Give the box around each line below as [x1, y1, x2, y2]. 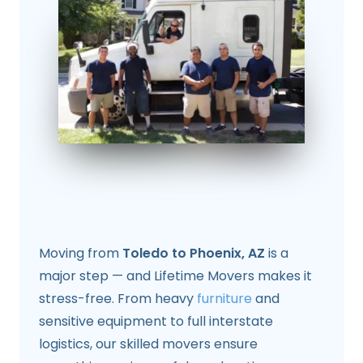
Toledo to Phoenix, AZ [119, 243, 265, 263]
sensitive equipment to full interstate [39, 311, 273, 331]
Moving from [39, 243, 119, 263]
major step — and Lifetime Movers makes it [39, 266, 312, 285]
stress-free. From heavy [39, 288, 197, 308]
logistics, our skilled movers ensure [39, 334, 258, 353]
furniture [197, 288, 255, 308]
